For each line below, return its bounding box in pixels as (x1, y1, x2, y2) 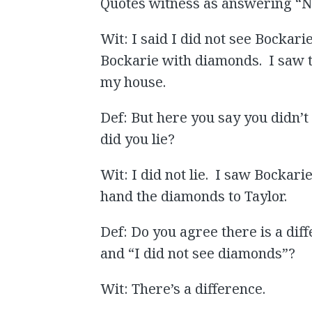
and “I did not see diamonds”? (100, 244, 296, 263)
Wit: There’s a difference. (100, 279, 266, 299)
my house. (100, 72, 166, 92)
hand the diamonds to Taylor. (100, 187, 288, 206)
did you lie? (100, 130, 175, 149)
